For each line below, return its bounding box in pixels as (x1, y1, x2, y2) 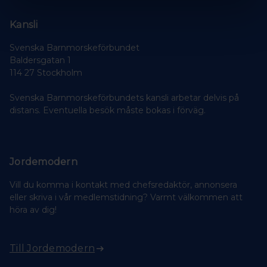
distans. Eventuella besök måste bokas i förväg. (10, 104, 206, 116)
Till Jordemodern (10, 242, 95, 254)
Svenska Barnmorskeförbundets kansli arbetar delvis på (10, 92, 239, 103)
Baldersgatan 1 (10, 54, 71, 66)
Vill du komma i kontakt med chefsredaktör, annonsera (10, 179, 237, 190)
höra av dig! (10, 204, 57, 215)
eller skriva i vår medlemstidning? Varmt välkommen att (10, 191, 243, 203)
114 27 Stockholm (10, 67, 82, 78)
